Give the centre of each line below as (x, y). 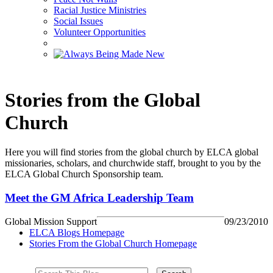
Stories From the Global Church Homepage (113, 243)
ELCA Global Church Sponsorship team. (84, 174)
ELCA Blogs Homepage (77, 232)
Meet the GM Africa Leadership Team (99, 197)
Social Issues (78, 21)
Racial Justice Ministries (100, 10)
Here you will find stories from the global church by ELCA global (132, 152)
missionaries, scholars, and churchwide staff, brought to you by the (133, 163)
